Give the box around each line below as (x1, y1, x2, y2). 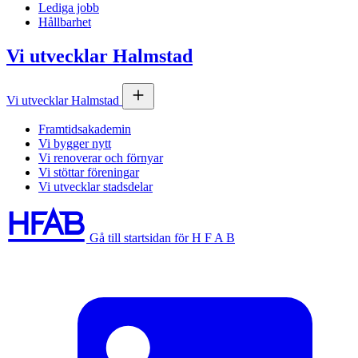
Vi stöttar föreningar (38, 165, 139, 179)
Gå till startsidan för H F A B (89, 231, 235, 245)
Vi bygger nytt (38, 136, 111, 150)
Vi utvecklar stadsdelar (38, 179, 153, 193)
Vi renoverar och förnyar (38, 150, 163, 165)
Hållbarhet (38, 14, 91, 29)
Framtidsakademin (38, 121, 131, 136)
